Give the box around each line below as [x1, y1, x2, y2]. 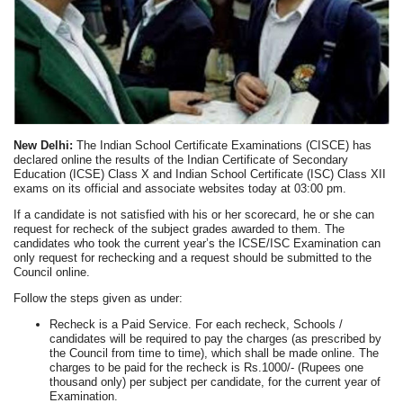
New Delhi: [13, 138, 74, 152]
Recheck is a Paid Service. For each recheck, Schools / [49, 317, 344, 331]
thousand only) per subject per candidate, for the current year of [49, 374, 381, 389]
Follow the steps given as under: [13, 291, 184, 305]
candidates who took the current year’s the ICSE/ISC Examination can [13, 236, 381, 250]
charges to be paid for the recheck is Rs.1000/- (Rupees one [49, 360, 364, 374]
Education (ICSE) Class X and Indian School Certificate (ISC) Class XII [13, 166, 387, 181]
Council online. [13, 264, 91, 279]
